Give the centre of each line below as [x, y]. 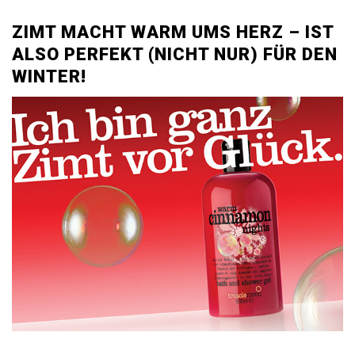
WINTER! [49, 76]
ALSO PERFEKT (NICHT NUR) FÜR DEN [175, 54]
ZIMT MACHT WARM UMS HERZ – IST [173, 32]
